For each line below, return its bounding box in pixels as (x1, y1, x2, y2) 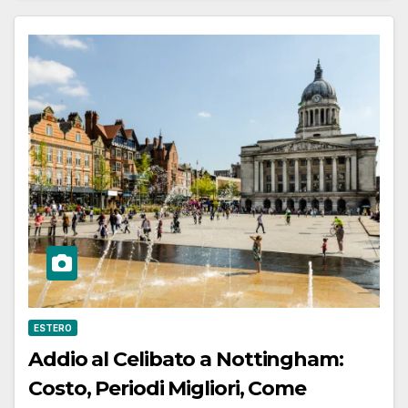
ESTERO (34, 321, 72, 333)
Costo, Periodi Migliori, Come (28, 375, 307, 401)
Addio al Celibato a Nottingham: (28, 346, 343, 372)
